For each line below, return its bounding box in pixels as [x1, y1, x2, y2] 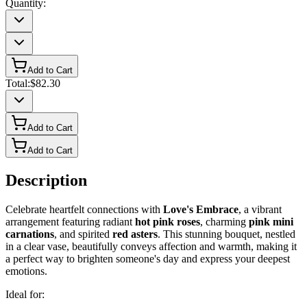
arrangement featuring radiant [5, 216, 135, 228]
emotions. [5, 265, 47, 278]
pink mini [249, 216, 293, 228]
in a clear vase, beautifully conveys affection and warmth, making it [5, 241, 297, 253]
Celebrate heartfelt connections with [5, 204, 163, 216]
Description [5, 171, 87, 190]
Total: [5, 77, 30, 90]
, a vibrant [238, 204, 282, 216]
